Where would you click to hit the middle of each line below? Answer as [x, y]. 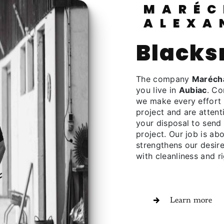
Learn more [191, 200]
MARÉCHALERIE [153, 9]
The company [166, 79]
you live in [157, 90]
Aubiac [193, 90]
